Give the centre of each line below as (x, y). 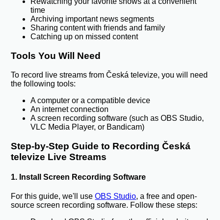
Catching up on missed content (84, 37)
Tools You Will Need (56, 56)
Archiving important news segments (93, 19)
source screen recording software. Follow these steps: (104, 205)
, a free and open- (167, 196)
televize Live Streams (59, 157)
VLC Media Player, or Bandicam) (88, 127)
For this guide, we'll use (53, 196)
